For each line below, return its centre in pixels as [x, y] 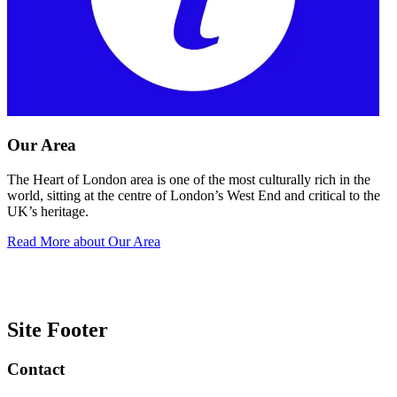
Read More [39, 241]
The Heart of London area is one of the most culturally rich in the [189, 179]
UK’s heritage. [50, 211]
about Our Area [115, 241]
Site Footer [58, 330]
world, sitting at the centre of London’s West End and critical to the [194, 195]
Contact [36, 370]
